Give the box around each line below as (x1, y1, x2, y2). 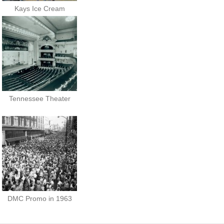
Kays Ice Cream (14, 4, 65, 12)
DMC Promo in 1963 (7, 194, 72, 202)
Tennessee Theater (8, 94, 70, 102)
